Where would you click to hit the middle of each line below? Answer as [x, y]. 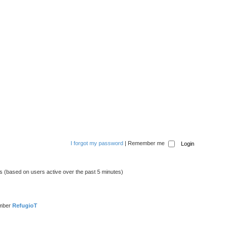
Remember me [147, 143]
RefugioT [25, 205]
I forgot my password [97, 143]
